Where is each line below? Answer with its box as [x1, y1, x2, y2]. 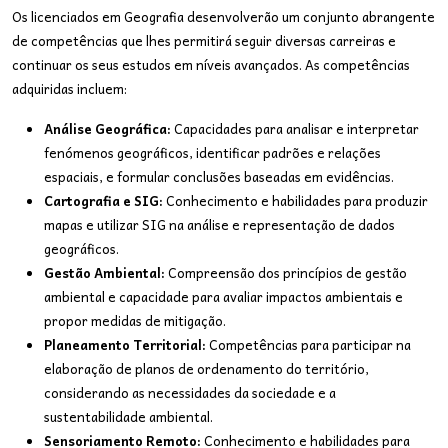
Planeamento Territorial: [44, 334, 206, 355]
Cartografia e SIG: [44, 190, 163, 211]
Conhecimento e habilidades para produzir [163, 190, 428, 211]
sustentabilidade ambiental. [44, 406, 213, 427]
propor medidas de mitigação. [44, 310, 226, 331]
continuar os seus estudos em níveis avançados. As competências [12, 54, 410, 75]
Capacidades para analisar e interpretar [171, 118, 419, 139]
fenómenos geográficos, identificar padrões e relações [44, 142, 381, 163]
